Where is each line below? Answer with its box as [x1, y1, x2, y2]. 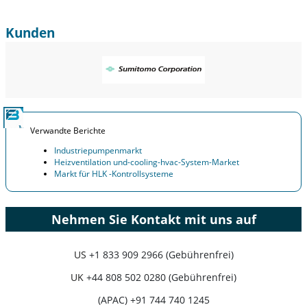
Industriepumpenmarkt [54, 144, 142, 156]
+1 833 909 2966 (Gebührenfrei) [88, 247, 234, 261]
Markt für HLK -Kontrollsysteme [54, 167, 173, 180]
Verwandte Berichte [30, 124, 106, 136]
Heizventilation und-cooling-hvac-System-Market [54, 156, 239, 168]
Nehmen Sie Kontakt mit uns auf [51, 210, 256, 228]
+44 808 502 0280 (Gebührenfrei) [86, 270, 236, 284]
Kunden [5, 23, 55, 42]
